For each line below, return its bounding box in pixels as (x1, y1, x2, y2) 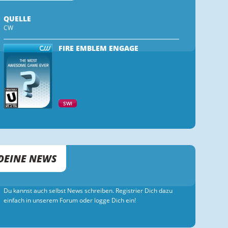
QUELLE (4, 14, 32, 23)
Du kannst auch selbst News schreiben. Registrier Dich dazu (4, 186, 173, 195)
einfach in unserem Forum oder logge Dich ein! (4, 196, 136, 205)
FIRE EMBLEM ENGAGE (59, 43, 139, 53)
